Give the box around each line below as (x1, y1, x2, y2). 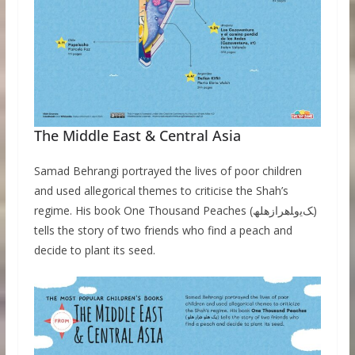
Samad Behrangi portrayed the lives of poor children (33, 163, 302, 179)
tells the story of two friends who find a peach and (33, 223, 292, 239)
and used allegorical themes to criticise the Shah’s (33, 183, 288, 199)
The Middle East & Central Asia (33, 126, 241, 146)
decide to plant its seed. (33, 242, 155, 258)
